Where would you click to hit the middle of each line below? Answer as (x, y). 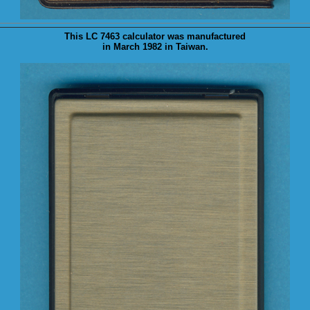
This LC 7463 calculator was (126, 36)
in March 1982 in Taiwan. (155, 47)
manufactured (216, 36)
